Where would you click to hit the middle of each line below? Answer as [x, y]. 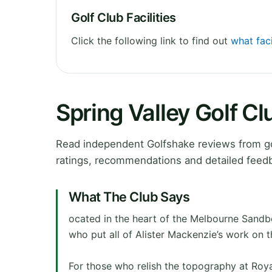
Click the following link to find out [151, 40]
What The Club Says [129, 196]
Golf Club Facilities [124, 17]
